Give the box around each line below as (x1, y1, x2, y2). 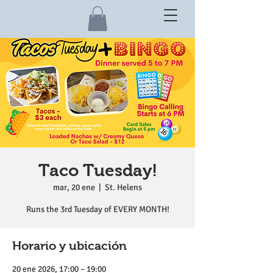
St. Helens (105, 182, 142, 193)
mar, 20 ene (53, 182, 95, 193)
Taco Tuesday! (38, 160, 157, 180)
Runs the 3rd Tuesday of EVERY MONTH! (26, 204, 169, 214)
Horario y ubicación (12, 238, 127, 252)
